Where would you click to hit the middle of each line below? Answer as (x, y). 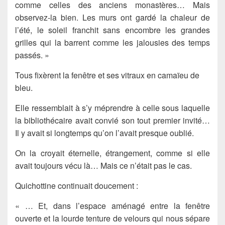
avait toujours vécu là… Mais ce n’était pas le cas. (103, 166)
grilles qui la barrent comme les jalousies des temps (113, 43)
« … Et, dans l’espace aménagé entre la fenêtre (113, 206)
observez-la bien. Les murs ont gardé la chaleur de (113, 18)
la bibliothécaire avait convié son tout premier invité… (113, 121)
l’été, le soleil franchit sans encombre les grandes (113, 30)
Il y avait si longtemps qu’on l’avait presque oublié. (104, 133)
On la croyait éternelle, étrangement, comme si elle (113, 153)
